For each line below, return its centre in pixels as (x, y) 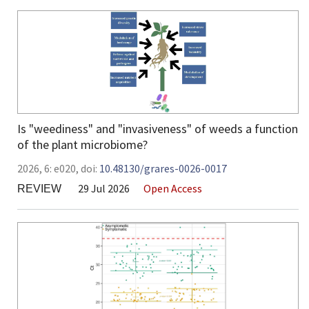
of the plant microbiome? (82, 145)
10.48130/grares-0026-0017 (163, 169)
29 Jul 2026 (104, 189)
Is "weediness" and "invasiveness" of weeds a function (158, 129)
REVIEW (39, 189)
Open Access (173, 189)
